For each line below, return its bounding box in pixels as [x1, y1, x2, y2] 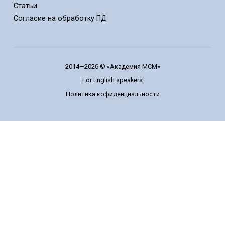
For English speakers [82, 76, 143, 84]
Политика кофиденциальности [65, 90, 160, 98]
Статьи [13, 2, 37, 11]
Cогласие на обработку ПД [13, 14, 107, 23]
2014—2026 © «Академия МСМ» [65, 62, 160, 70]
